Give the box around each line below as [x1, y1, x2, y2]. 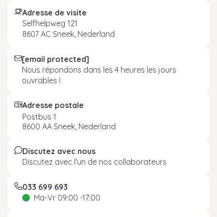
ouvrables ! [21, 75, 61, 85]
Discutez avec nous [22, 146, 95, 156]
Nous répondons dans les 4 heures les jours [21, 64, 176, 75]
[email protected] [21, 54, 89, 64]
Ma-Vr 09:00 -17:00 [34, 192, 100, 202]
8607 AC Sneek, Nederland [22, 29, 115, 39]
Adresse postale [22, 100, 84, 110]
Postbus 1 [22, 111, 56, 122]
